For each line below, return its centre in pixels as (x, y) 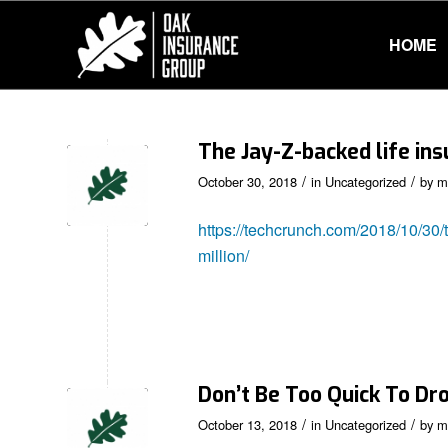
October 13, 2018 (247, 425)
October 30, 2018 (247, 181)
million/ (223, 255)
